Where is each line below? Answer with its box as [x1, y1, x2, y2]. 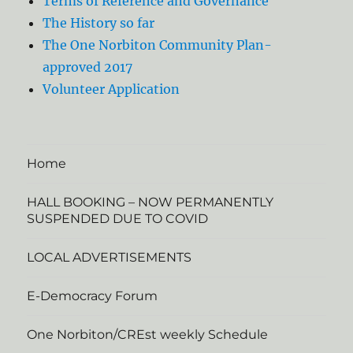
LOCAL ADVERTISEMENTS [27, 250, 192, 265]
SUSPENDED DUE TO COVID [27, 211, 209, 226]
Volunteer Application [43, 80, 180, 97]
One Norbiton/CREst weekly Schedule [27, 327, 269, 342]
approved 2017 [43, 58, 133, 75]
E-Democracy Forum [27, 288, 158, 303]
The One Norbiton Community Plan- [43, 36, 273, 53]
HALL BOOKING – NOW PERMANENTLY [27, 195, 274, 210]
